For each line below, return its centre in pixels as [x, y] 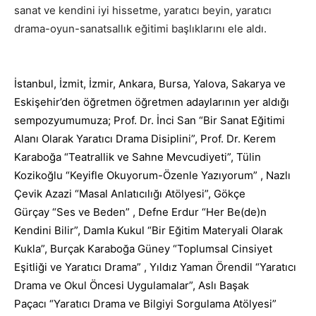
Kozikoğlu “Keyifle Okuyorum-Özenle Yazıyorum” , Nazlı [152, 175]
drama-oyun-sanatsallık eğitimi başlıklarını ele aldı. [140, 28]
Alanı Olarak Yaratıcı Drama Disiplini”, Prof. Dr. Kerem [145, 138]
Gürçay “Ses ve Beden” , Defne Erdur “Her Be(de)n [140, 212]
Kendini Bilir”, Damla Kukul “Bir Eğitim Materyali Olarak [148, 230]
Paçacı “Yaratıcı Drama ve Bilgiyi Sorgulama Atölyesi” [147, 303]
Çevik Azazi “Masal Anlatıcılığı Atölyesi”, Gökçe [130, 193]
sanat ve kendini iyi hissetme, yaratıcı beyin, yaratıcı [143, 10]
